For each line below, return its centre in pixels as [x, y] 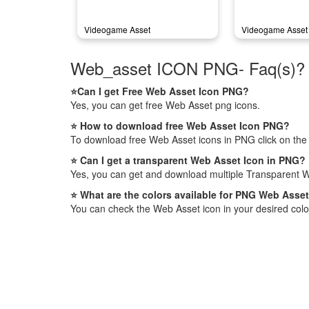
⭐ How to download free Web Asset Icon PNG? [180, 126]
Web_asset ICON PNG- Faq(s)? [188, 68]
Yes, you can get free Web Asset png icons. [165, 105]
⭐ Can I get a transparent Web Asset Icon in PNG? [188, 160]
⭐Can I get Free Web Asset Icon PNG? [160, 91]
